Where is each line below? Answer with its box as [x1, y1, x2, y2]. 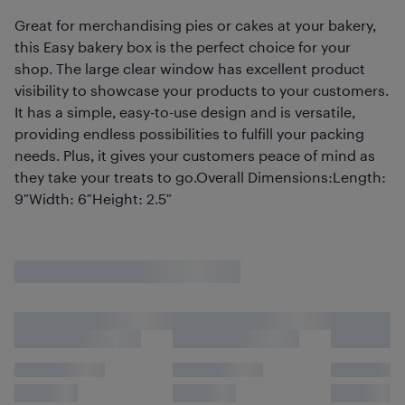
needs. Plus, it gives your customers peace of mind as [14, 146, 375, 164]
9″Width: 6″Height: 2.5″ [14, 190, 172, 207]
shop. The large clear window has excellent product [14, 60, 365, 77]
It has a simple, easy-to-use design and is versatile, [14, 103, 355, 120]
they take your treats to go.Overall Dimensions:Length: [14, 168, 386, 185]
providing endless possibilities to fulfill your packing [14, 125, 364, 142]
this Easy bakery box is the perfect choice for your [14, 38, 351, 55]
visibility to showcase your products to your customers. [14, 81, 389, 99]
